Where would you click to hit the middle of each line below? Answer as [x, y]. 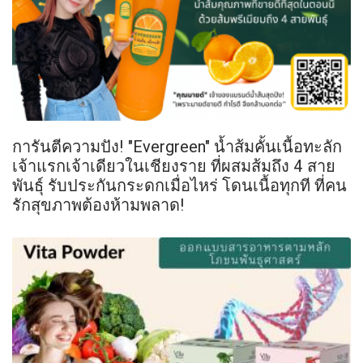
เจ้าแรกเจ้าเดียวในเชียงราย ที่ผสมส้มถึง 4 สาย [174, 166]
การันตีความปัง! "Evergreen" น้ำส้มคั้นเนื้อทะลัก [177, 147]
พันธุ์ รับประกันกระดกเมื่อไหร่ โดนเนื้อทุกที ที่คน [179, 186]
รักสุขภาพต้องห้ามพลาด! [98, 205]
